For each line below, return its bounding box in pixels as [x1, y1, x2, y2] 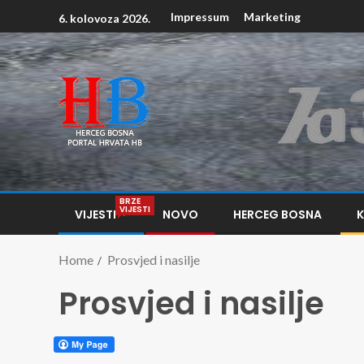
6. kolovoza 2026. [58, 11, 150, 25]
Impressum [171, 10, 229, 24]
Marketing [244, 10, 301, 24]
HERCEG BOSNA [233, 206, 322, 223]
